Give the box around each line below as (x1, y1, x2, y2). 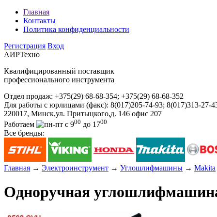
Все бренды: (4, 129, 45, 138)
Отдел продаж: (4, 92, 55, 100)
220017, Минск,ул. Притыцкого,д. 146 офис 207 (4, 109, 162, 118)
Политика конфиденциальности (23, 25, 129, 33)
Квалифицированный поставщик (4, 67, 114, 75)
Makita (194, 164, 216, 172)
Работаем (4, 120, 36, 129)
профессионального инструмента (4, 76, 114, 84)
